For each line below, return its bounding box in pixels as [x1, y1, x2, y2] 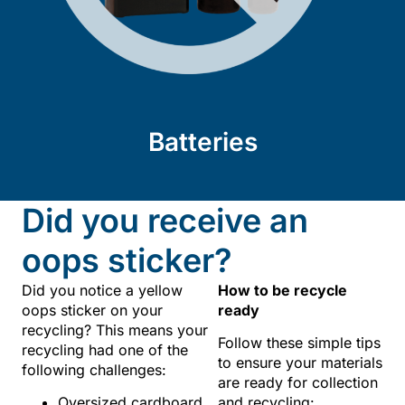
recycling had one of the [22, 340, 188, 359]
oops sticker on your [22, 300, 163, 319]
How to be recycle [218, 280, 348, 299]
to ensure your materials [218, 353, 383, 372]
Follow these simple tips [218, 334, 381, 353]
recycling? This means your [22, 320, 208, 339]
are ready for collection [218, 373, 379, 392]
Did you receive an [22, 200, 308, 240]
